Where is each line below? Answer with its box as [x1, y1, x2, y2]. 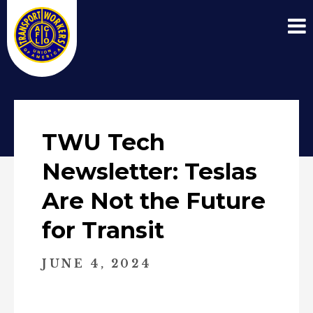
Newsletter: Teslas [42, 158, 257, 185]
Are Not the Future [42, 187, 265, 214]
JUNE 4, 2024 [42, 257, 152, 270]
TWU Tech [42, 129, 165, 156]
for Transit [42, 217, 164, 244]
